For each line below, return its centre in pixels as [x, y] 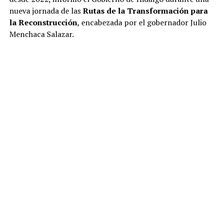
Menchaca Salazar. [41, 34]
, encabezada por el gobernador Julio [142, 22]
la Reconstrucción [43, 22]
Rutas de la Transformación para [145, 10]
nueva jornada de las [46, 10]
